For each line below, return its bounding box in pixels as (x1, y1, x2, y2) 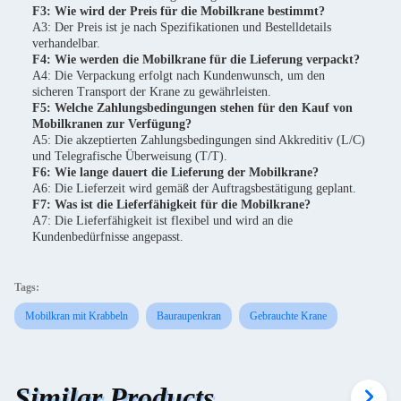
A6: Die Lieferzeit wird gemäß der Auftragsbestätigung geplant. (32, 182, 356, 195)
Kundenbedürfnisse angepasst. (32, 230, 183, 243)
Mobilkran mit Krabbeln (25, 310, 128, 322)
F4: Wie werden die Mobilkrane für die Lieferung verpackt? (32, 53, 360, 66)
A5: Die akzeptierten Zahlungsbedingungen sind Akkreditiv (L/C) (32, 133, 365, 147)
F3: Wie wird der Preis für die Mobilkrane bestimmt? (32, 4, 325, 18)
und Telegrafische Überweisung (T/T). (32, 149, 227, 163)
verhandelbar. (32, 37, 100, 50)
